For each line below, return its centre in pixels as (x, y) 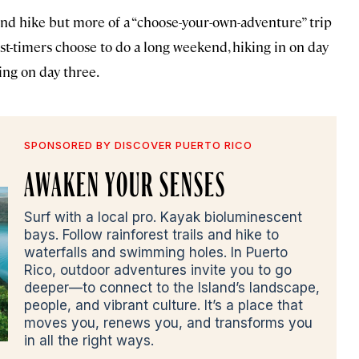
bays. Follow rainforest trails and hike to (151, 235)
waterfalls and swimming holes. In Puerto (156, 253)
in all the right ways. (89, 341)
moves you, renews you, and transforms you (168, 323)
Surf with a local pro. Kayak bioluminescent (163, 218)
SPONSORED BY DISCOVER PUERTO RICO (138, 145)
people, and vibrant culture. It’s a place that (163, 306)
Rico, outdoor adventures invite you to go (158, 270)
